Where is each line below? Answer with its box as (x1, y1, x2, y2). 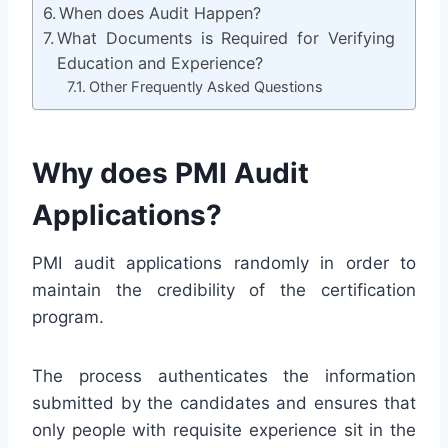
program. (32, 306, 104, 327)
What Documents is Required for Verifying (57, 27, 395, 48)
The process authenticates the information (32, 365, 416, 386)
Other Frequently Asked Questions (89, 77, 324, 96)
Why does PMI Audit (32, 155, 309, 190)
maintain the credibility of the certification (32, 279, 416, 300)
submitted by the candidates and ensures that (32, 392, 416, 413)
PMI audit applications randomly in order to (32, 252, 416, 273)
